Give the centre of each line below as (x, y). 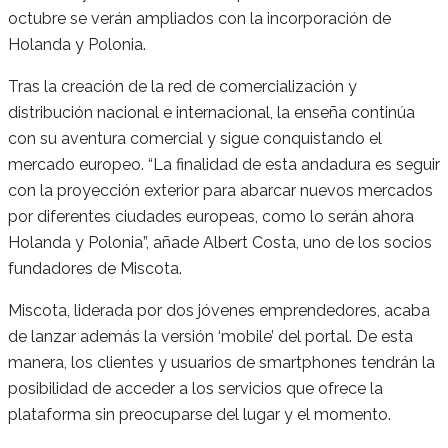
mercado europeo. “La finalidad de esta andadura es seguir (224, 165)
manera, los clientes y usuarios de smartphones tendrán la (221, 363)
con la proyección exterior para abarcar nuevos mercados (220, 191)
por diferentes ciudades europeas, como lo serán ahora (211, 217)
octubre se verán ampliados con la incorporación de (199, 19)
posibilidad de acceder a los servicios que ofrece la (195, 389)
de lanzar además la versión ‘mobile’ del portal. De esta (210, 337)
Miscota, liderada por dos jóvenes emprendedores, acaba (219, 311)
